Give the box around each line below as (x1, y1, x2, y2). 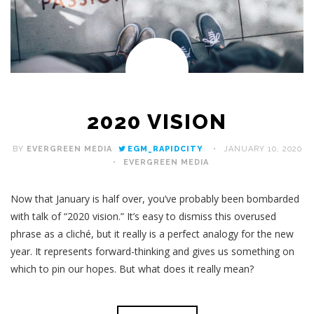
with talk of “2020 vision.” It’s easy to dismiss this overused (11, 210, 276, 224)
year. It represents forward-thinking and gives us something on (11, 245, 294, 259)
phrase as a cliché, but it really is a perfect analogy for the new (11, 227, 294, 241)
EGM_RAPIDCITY (127, 144, 203, 154)
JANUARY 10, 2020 (223, 144, 302, 154)
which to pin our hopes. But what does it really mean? (11, 262, 254, 276)
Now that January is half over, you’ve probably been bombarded (11, 192, 299, 206)
